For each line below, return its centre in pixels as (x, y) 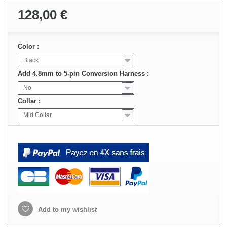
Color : (29, 46)
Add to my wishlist (66, 210)
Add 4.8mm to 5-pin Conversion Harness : (84, 74)
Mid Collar (37, 115)
